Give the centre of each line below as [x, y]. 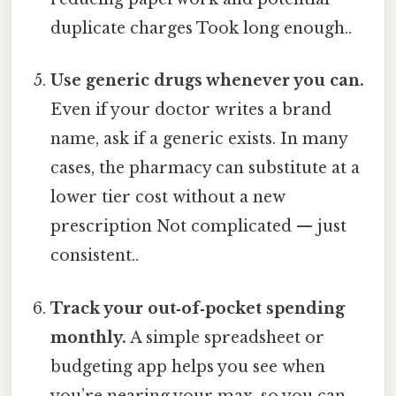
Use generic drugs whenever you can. [208, 81]
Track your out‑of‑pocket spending [198, 308]
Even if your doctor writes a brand [191, 110]
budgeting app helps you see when [188, 366]
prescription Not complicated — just [199, 227]
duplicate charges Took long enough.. [202, 29]
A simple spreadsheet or [226, 337]
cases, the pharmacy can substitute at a [206, 168]
